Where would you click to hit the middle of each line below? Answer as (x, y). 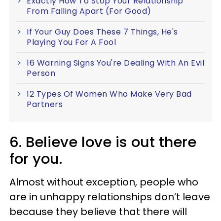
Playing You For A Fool (71, 42)
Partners (45, 104)
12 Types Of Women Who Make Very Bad (109, 94)
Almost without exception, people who (104, 182)
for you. (36, 159)
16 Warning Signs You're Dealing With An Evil (115, 63)
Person (41, 73)
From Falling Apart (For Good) (89, 11)
